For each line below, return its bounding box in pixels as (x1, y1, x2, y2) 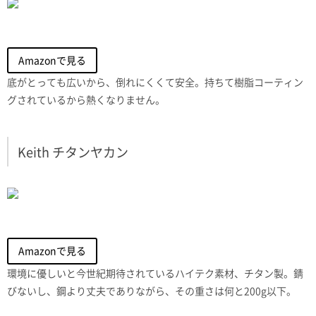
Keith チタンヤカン (18, 142, 128, 162)
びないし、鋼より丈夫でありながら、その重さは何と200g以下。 (7, 283, 296, 298)
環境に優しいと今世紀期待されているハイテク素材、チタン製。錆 (7, 265, 303, 280)
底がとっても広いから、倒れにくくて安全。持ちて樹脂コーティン (7, 75, 303, 90)
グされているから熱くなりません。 (7, 92, 165, 107)
